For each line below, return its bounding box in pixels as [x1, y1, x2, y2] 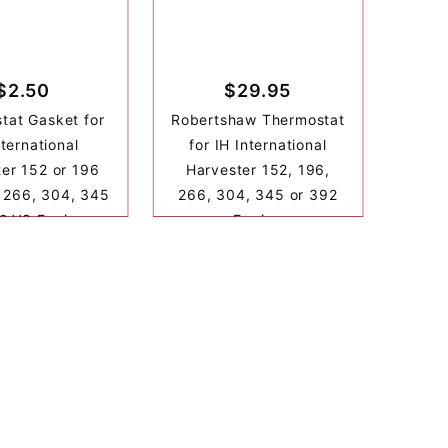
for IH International [189, 136, 327, 153]
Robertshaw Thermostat [170, 111, 345, 128]
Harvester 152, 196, [185, 161, 330, 178]
